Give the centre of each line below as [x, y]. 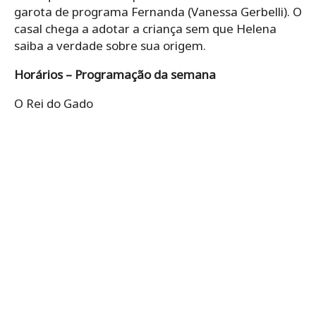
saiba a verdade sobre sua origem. [110, 45]
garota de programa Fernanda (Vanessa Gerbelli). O [158, 11]
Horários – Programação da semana [115, 74]
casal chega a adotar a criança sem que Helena [145, 28]
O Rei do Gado [54, 103]
